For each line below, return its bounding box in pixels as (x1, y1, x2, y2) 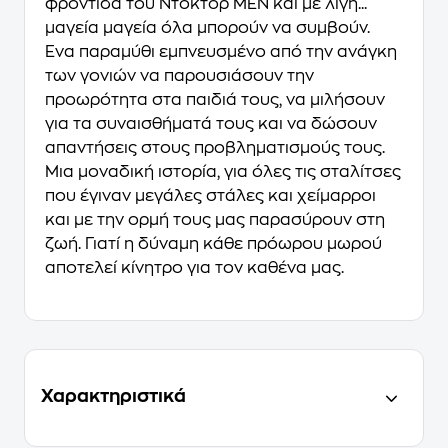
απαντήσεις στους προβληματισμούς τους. (45, 140, 385, 157)
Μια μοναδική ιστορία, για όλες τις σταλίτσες (45, 164, 401, 181)
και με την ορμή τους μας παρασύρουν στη (45, 212, 385, 229)
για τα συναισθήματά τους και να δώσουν (45, 116, 377, 133)
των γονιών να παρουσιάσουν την (45, 68, 314, 85)
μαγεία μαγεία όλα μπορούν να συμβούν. (45, 20, 370, 37)
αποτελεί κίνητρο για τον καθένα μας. (45, 260, 344, 277)
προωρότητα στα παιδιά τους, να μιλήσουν (45, 92, 385, 109)
